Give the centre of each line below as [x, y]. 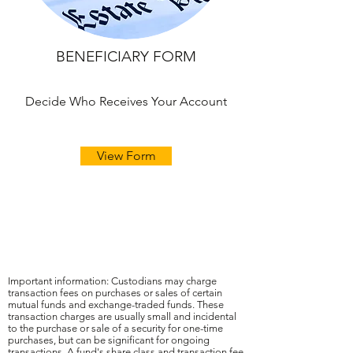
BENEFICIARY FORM [126, 56]
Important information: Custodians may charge [112, 281]
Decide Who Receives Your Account [126, 101]
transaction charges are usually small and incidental [122, 316]
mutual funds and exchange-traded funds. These [116, 305]
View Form [126, 156]
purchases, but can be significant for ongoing [109, 340]
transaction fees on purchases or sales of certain [115, 293]
